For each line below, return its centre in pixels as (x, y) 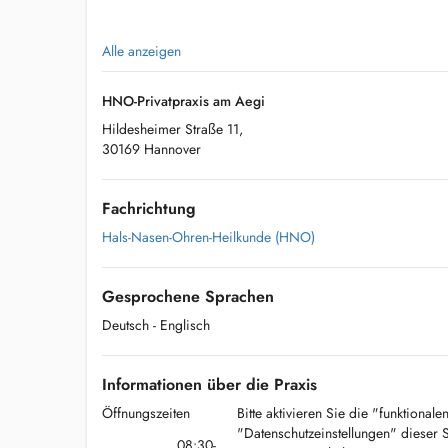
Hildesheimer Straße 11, (172, 129)
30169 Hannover (151, 149)
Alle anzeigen (141, 51)
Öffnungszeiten (146, 413)
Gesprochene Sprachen (188, 296)
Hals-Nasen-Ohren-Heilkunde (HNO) (208, 237)
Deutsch (125, 325)
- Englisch (181, 325)
